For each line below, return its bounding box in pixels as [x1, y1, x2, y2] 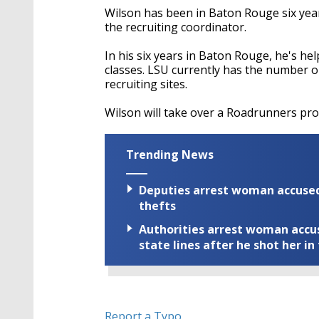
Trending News [126, 147, 214, 162]
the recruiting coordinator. [105, 19, 246, 35]
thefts [139, 198, 176, 214]
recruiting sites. [105, 76, 187, 92]
